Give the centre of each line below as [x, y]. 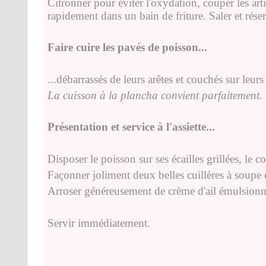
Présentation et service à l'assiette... [131, 126]
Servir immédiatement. [99, 223]
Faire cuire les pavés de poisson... [127, 47]
